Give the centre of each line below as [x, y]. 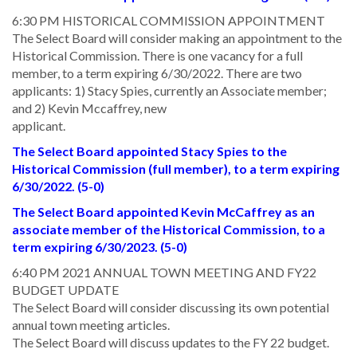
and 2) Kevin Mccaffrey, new [89, 108]
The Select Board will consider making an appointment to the [177, 37]
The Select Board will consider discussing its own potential [171, 307]
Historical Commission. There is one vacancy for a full [157, 55]
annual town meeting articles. [91, 324]
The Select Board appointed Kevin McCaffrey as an [163, 211]
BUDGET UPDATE [65, 289]
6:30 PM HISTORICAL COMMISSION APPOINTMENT [169, 20]
